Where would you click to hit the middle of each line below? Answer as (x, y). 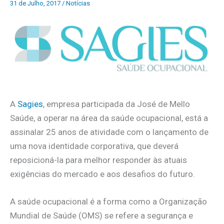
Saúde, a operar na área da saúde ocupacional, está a (109, 118)
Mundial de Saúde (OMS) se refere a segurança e (101, 216)
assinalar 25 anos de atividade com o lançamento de (109, 132)
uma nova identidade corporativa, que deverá (94, 146)
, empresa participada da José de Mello (116, 104)
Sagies (30, 104)
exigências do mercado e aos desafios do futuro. (102, 174)
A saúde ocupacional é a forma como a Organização (108, 202)
